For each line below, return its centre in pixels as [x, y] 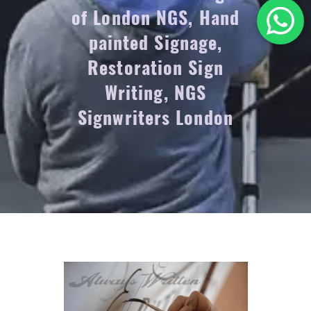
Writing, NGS [155, 92]
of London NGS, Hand [155, 17]
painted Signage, [155, 42]
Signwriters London [155, 117]
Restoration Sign [155, 67]
